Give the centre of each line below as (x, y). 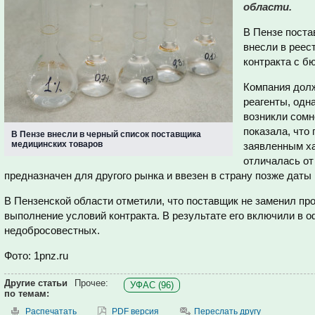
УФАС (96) (152, 285)
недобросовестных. (52, 230)
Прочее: (91, 283)
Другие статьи (36, 283)
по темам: (27, 294)
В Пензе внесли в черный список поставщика (106, 134)
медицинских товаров (57, 144)
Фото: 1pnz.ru (36, 256)
